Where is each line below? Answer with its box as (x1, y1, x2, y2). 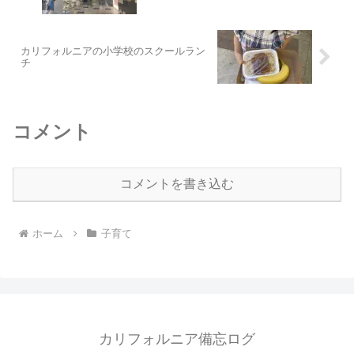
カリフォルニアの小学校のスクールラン (21, 45, 205, 58)
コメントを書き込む (120, 176, 234, 190)
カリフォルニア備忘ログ (99, 330, 255, 347)
